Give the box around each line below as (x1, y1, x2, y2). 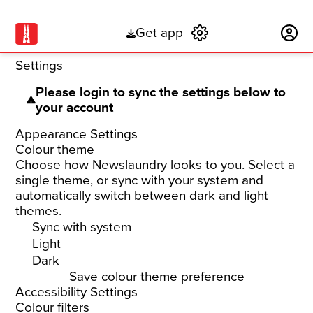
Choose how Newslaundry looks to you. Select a (15, 157, 296, 173)
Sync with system (32, 219, 132, 235)
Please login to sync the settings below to (35, 85, 286, 100)
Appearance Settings (15, 126, 138, 142)
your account (35, 100, 113, 115)
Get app (135, 25, 183, 41)
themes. (15, 203, 62, 219)
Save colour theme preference (68, 269, 245, 284)
